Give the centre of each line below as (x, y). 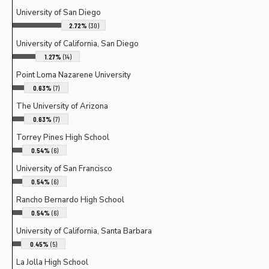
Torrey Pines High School (63, 137)
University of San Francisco (64, 168)
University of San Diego (59, 12)
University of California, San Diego (77, 44)
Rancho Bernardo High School (70, 200)
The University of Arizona (62, 106)
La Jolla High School (52, 262)
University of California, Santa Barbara (84, 231)
